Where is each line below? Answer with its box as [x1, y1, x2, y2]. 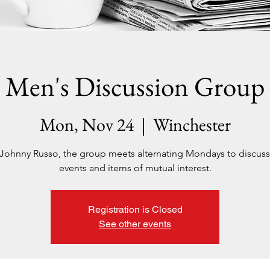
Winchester [152, 113, 231, 136]
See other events [99, 218, 171, 230]
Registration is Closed [87, 204, 183, 215]
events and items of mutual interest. [58, 162, 212, 174]
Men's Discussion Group [5, 69, 265, 104]
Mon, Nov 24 [39, 113, 134, 136]
